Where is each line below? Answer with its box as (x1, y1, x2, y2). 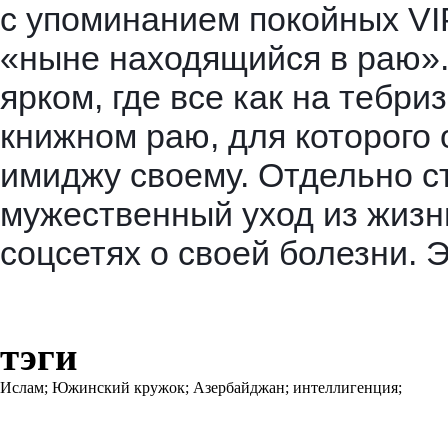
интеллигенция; (293, 379, 406, 397)
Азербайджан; (193, 379, 293, 397)
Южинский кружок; (52, 379, 193, 397)
